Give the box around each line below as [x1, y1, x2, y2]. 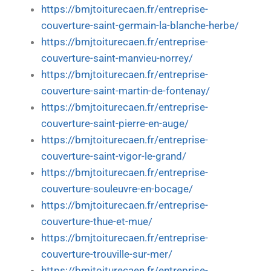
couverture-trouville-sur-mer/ [41, 248, 172, 261]
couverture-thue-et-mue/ [41, 215, 152, 228]
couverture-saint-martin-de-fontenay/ [41, 85, 210, 97]
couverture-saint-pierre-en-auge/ [41, 117, 189, 130]
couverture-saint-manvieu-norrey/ [41, 52, 193, 65]
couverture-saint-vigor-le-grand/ [41, 150, 186, 163]
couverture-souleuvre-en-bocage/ [41, 183, 193, 195]
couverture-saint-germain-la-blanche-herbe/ [41, 19, 239, 32]
